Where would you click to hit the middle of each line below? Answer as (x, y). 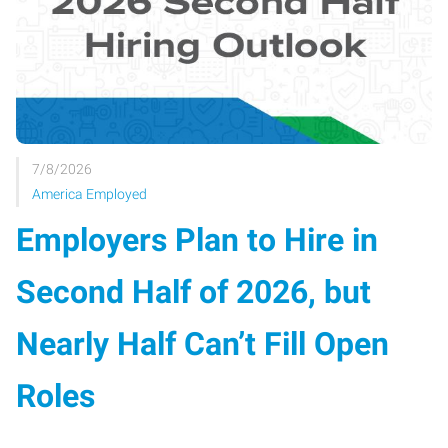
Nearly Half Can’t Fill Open (202, 343)
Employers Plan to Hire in (197, 239)
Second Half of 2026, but (193, 291)
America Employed (89, 194)
